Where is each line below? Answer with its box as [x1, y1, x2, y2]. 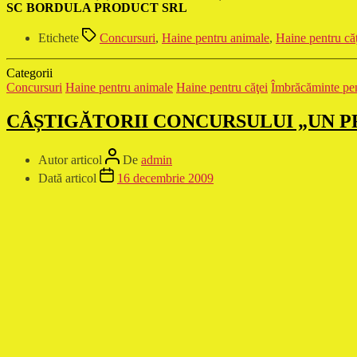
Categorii [6, 66, 53, 80]
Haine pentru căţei [176, 80, 268, 95]
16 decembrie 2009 [117, 171, 214, 185]
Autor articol [38, 152, 102, 167]
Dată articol [38, 171, 96, 185]
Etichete [38, 31, 79, 45]
